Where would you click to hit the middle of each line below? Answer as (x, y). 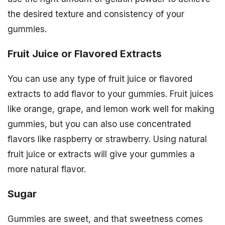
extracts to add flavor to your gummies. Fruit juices (110, 94)
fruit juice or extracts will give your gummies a (101, 154)
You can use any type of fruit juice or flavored (100, 79)
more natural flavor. (47, 170)
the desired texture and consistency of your (96, 14)
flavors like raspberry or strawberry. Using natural (107, 139)
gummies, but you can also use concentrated (99, 124)
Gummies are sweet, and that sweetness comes (105, 219)
